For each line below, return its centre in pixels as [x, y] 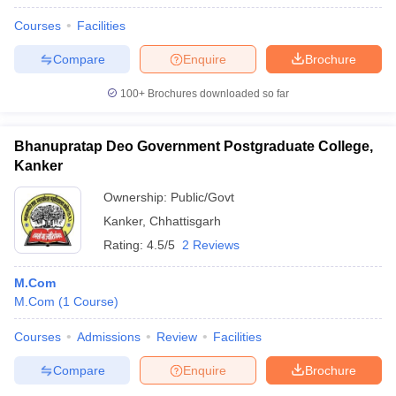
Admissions [109, 337]
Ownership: [137, 197]
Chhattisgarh [185, 221]
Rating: [125, 245]
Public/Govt [202, 197]
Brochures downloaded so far [217, 94]
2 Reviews [211, 245]
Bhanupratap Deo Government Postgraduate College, [194, 146]
